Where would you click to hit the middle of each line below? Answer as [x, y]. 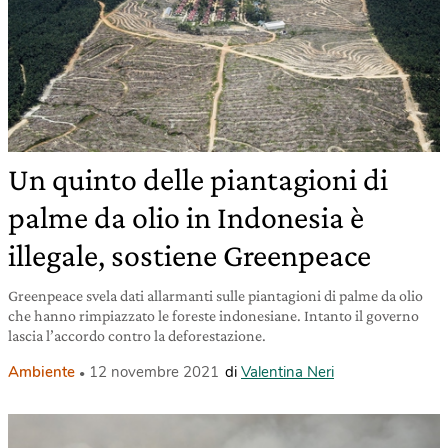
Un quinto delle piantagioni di [198, 179]
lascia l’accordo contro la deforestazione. [137, 336]
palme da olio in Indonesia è [186, 217]
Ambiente [41, 372]
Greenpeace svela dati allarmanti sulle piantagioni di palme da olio [215, 296]
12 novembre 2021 [154, 372]
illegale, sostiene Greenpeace [189, 255]
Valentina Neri [287, 372]
